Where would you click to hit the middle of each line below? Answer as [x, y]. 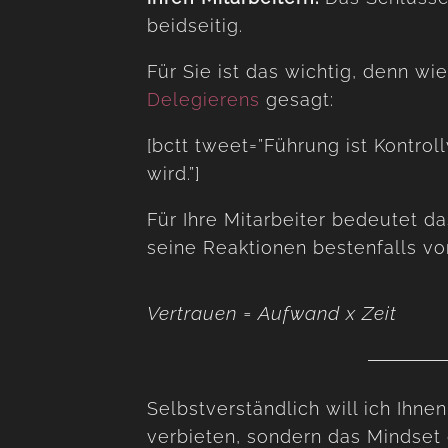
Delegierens [203, 99]
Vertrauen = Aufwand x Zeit [272, 313]
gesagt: [297, 99]
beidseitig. [195, 25]
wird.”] [173, 173]
